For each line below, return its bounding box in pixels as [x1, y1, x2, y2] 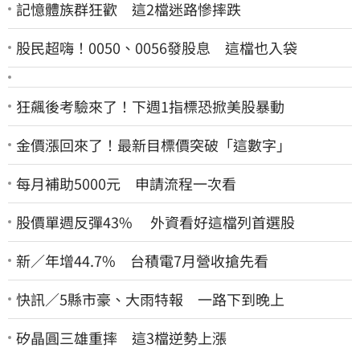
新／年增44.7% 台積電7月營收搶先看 [16, 249, 268, 271]
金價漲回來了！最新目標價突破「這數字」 [16, 133, 291, 155]
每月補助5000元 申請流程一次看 [16, 172, 236, 194]
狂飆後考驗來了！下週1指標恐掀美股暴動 [16, 95, 284, 117]
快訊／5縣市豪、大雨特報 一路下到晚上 [16, 288, 284, 309]
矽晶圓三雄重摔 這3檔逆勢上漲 [16, 326, 227, 348]
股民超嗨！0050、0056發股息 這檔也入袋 [16, 36, 297, 58]
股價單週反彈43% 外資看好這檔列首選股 [16, 211, 295, 232]
